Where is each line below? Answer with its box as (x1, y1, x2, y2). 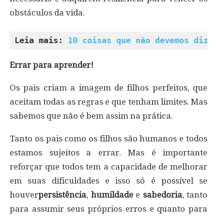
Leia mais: (15, 35, 68, 45)
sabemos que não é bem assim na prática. (10, 110, 173, 121)
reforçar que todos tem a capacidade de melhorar (10, 161, 207, 171)
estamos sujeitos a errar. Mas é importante (10, 147, 207, 157)
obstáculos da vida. (10, 7, 85, 17)
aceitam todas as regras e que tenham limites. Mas (10, 96, 207, 107)
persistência (38, 189, 86, 200)
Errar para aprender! (10, 60, 93, 70)
